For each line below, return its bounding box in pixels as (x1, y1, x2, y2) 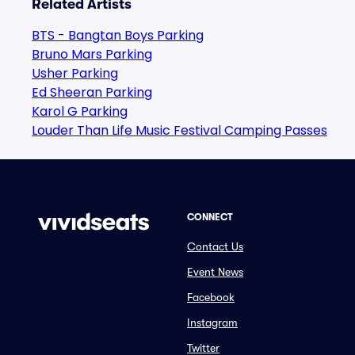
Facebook (187, 291, 235, 303)
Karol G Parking (32, 102, 128, 120)
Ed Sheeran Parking (32, 83, 152, 101)
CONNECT (187, 212, 233, 223)
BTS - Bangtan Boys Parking (32, 26, 204, 44)
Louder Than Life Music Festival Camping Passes (32, 121, 327, 139)
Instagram (187, 316, 238, 329)
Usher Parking (32, 64, 118, 82)
